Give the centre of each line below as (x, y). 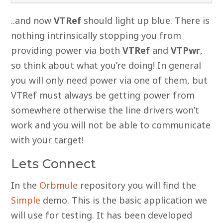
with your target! (47, 140)
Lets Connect (54, 164)
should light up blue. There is (145, 21)
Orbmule (58, 185)
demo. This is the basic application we (124, 200)
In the (25, 185)
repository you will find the (137, 185)
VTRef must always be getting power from (103, 95)
